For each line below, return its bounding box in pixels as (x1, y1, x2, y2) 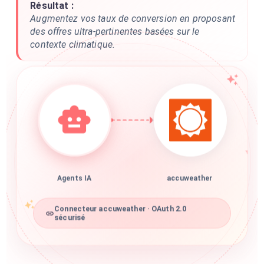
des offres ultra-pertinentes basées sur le (30, 26, 200, 37)
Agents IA (57, 178, 92, 187)
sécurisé (54, 217, 85, 226)
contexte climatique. (30, 39, 115, 50)
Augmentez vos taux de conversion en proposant (30, 13, 235, 24)
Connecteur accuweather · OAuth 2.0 (54, 208, 187, 217)
